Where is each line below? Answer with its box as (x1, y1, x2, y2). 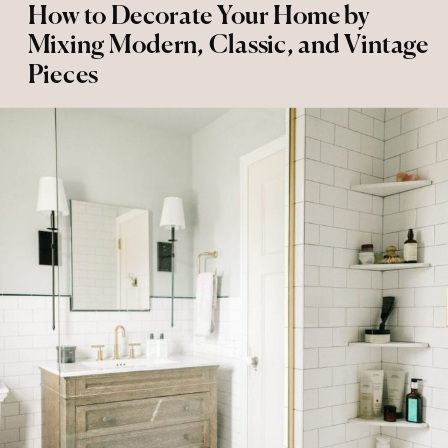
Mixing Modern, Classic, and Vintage (27, 33, 429, 59)
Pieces (27, 62, 98, 89)
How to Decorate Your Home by (27, 4, 370, 30)
